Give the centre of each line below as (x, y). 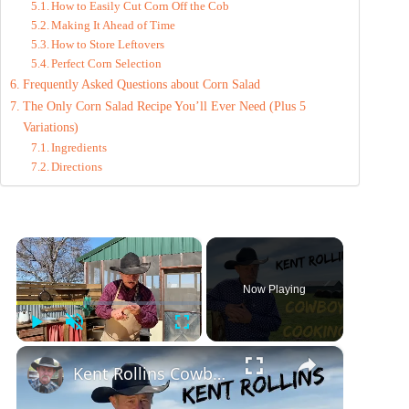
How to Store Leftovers (108, 44)
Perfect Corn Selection (107, 63)
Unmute (97, 342)
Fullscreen (212, 342)
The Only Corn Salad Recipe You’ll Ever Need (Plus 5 (164, 105)
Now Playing (275, 289)
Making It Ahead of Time (114, 25)
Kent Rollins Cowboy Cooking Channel (220, 373)
